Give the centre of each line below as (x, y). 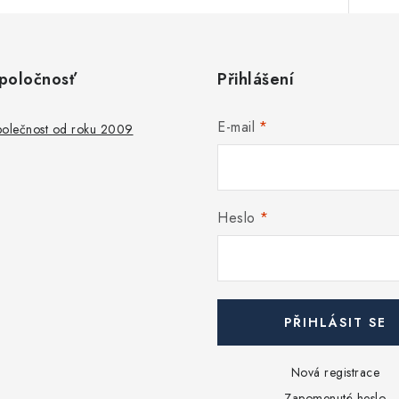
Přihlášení (256, 79)
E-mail (236, 126)
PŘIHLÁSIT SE (335, 322)
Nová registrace (335, 372)
